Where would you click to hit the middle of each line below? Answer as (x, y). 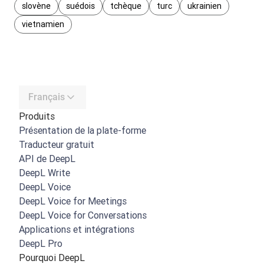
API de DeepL (47, 159)
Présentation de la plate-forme (82, 131)
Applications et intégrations (77, 230)
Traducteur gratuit (57, 145)
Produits (37, 116)
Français (47, 97)
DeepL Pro (41, 244)
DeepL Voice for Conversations (83, 215)
